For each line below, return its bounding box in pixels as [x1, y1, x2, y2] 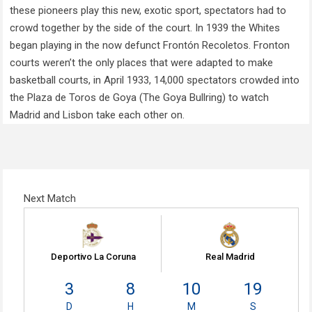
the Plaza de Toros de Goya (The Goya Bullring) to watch [10, 91, 270, 104]
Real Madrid [205, 251, 255, 263]
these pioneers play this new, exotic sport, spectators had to [10, 4, 287, 17]
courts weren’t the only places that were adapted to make [10, 56, 274, 70]
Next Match [24, 192, 77, 205]
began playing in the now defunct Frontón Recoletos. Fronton [10, 39, 290, 52]
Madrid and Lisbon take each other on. [10, 109, 185, 122]
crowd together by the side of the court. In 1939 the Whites [10, 22, 281, 35]
